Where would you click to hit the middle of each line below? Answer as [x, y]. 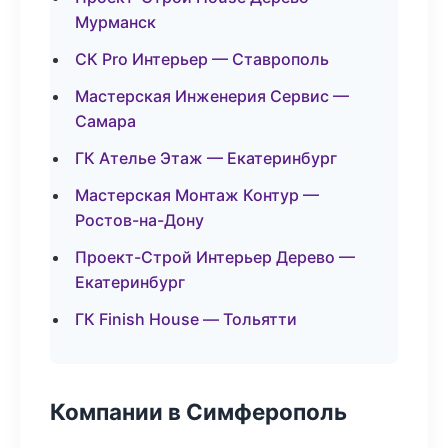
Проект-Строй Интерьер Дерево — [215, 257]
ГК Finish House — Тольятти [186, 319]
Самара [105, 121]
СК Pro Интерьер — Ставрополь [202, 59]
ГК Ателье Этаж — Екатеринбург [206, 158]
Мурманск [115, 22]
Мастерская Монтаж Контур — [197, 195]
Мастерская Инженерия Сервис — [212, 96]
